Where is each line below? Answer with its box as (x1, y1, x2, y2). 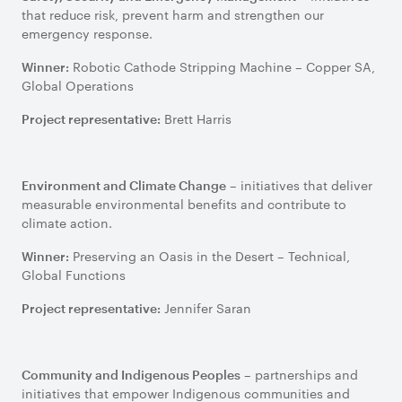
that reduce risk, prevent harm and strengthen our (22, 5, 324, 23)
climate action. (22, 214, 116, 232)
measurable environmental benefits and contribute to (22, 195, 346, 213)
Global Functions (22, 266, 129, 284)
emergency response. (22, 24, 156, 42)
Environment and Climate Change (22, 178, 226, 193)
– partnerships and (240, 365, 358, 383)
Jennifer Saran (161, 299, 255, 317)
